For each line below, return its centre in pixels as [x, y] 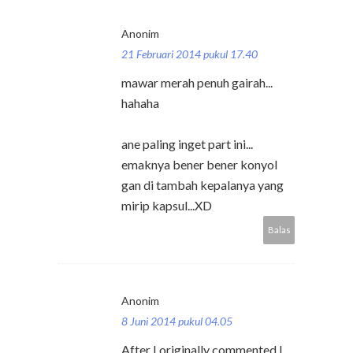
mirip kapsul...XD [167, 206]
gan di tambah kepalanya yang [203, 185]
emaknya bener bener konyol [199, 165]
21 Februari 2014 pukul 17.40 [190, 54]
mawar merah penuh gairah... [197, 83]
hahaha [140, 103]
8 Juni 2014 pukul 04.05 [177, 321]
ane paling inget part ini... [187, 144]
